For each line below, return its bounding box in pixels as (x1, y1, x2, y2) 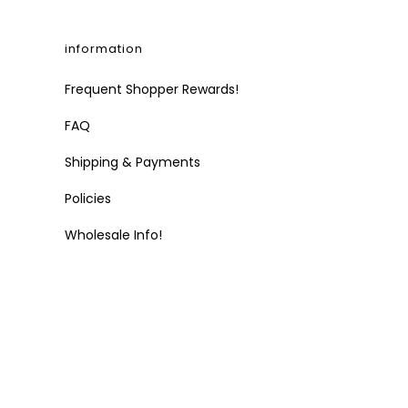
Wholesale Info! (65, 226, 162, 245)
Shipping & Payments (65, 153, 200, 172)
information (65, 40, 143, 58)
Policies (65, 189, 111, 209)
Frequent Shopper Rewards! (65, 80, 239, 99)
